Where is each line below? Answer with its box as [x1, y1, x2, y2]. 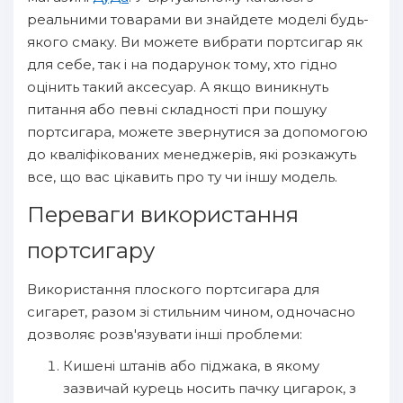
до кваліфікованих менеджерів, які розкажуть [27, 146, 356, 163]
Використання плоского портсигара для [27, 281, 319, 298]
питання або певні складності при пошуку [27, 101, 327, 118]
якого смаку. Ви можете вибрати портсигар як [27, 33, 363, 50]
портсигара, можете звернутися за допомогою [27, 123, 368, 140]
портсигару [27, 237, 155, 264]
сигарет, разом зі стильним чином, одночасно [27, 303, 355, 320]
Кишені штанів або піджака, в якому [63, 357, 319, 374]
